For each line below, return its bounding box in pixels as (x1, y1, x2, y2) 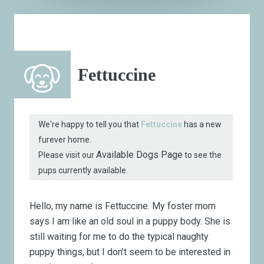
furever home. (38, 134, 92, 144)
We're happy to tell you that (38, 119, 141, 129)
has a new (182, 119, 222, 129)
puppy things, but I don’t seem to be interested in (29, 246, 231, 258)
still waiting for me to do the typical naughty (29, 231, 209, 243)
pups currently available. (38, 165, 128, 175)
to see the (183, 150, 222, 160)
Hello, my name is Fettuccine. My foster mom (29, 200, 216, 212)
